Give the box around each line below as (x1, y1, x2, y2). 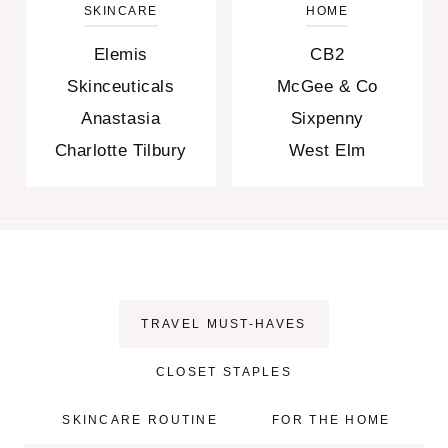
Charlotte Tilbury (54, 141, 187, 161)
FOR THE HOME (272, 412, 391, 427)
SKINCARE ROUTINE (62, 412, 219, 427)
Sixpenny (290, 109, 364, 129)
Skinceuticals (67, 77, 175, 97)
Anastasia (81, 109, 161, 129)
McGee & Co (276, 77, 378, 97)
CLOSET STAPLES (155, 364, 293, 379)
